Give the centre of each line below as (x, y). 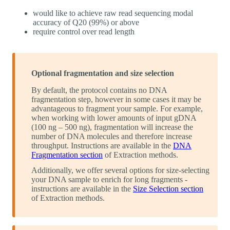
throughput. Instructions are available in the (102, 145)
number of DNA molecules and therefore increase (112, 136)
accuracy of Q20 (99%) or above (86, 22)
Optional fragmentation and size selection (103, 73)
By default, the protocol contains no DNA (99, 90)
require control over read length (84, 31)
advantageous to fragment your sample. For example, (117, 108)
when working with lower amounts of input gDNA (114, 118)
